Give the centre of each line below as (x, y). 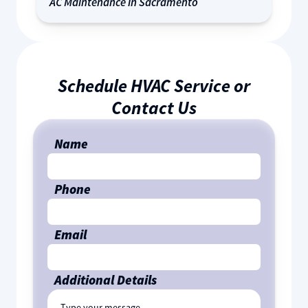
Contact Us (154, 108)
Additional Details (105, 280)
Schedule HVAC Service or (154, 86)
